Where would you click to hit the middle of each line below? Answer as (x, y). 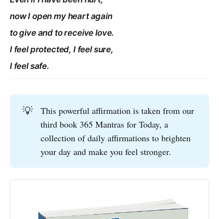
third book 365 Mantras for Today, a (105, 124)
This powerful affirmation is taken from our (118, 111)
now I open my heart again (61, 16)
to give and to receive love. (62, 33)
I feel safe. (30, 66)
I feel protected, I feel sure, (62, 49)
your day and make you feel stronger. (106, 152)
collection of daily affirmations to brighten (116, 138)
